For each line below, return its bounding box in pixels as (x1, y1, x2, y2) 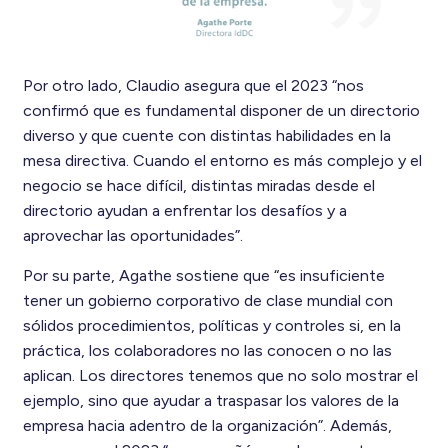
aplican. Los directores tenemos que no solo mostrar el (22, 366, 418, 386)
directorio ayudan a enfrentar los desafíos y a (22, 201, 347, 221)
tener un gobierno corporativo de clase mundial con (22, 291, 393, 311)
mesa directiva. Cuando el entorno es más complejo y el (22, 151, 422, 171)
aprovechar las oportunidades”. (22, 226, 243, 246)
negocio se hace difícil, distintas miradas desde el (22, 176, 375, 196)
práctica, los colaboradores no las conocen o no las (22, 341, 392, 361)
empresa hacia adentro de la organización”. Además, (22, 416, 392, 436)
